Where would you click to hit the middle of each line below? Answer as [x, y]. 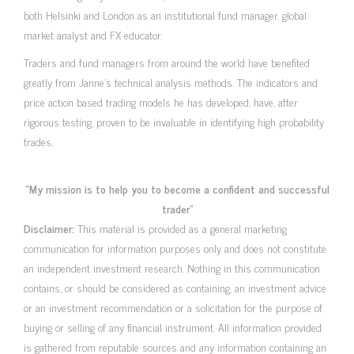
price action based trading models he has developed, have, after [161, 102]
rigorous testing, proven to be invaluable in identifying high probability [174, 121]
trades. [38, 141]
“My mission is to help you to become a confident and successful [177, 188]
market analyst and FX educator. [93, 34]
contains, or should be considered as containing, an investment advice [175, 287]
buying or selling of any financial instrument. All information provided [173, 327]
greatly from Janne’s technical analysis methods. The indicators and [171, 82]
